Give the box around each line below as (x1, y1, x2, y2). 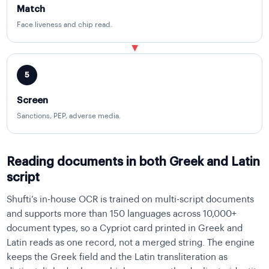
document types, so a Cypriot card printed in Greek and (7, 224, 243, 234)
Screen (17, 96, 49, 106)
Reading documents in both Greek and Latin (7, 156, 261, 169)
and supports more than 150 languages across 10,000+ (7, 210, 237, 219)
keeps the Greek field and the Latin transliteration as (7, 253, 228, 262)
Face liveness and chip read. (17, 21, 113, 29)
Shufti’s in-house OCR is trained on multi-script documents (7, 195, 255, 205)
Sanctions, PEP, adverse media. (17, 112, 121, 120)
